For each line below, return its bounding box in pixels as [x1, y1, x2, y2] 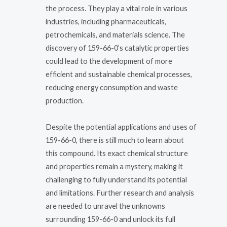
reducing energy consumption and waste [46, 83, 178, 92]
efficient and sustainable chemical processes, [46, 70, 192, 79]
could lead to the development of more [46, 57, 172, 66]
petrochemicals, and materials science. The [46, 30, 185, 40]
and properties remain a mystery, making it [46, 162, 183, 171]
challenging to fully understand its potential [46, 175, 187, 184]
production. [46, 96, 84, 105]
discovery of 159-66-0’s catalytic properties [46, 44, 189, 53]
